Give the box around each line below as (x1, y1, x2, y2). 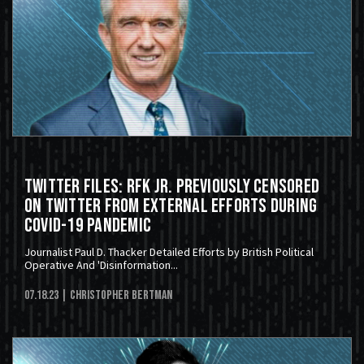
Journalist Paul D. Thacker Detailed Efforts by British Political (24, 244, 314, 259)
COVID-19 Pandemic (24, 213, 152, 237)
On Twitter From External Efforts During (24, 193, 318, 218)
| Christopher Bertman (61, 287, 172, 303)
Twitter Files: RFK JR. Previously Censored (24, 174, 320, 198)
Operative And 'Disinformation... (24, 257, 178, 272)
